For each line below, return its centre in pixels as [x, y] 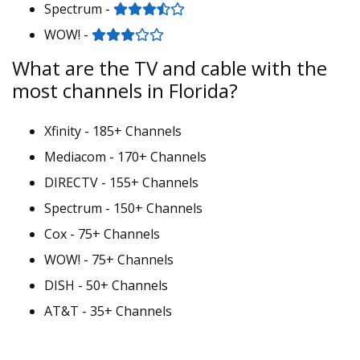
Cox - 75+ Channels [102, 234]
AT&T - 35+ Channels [108, 311]
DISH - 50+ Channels [106, 285]
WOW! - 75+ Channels [109, 260]
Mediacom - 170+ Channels [125, 157]
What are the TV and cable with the [170, 68]
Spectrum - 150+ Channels [123, 208]
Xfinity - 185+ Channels [113, 131]
